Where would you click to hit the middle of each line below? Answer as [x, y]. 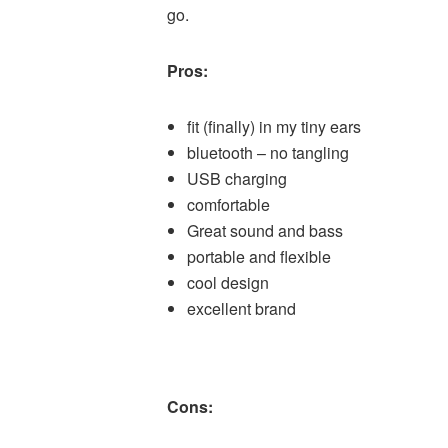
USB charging [237, 178]
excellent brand [241, 308]
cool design [228, 282]
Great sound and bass [265, 230]
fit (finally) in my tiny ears [274, 126]
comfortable [228, 204]
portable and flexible [259, 256]
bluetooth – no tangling [268, 152]
